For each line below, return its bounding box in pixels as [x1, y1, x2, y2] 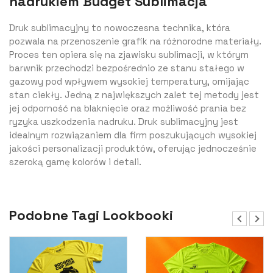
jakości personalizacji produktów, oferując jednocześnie [9, 143, 257, 155]
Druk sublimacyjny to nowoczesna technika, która [9, 22, 230, 34]
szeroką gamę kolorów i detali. [9, 156, 141, 168]
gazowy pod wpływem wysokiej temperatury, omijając [9, 76, 249, 88]
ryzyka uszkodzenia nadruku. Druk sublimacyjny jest [9, 116, 238, 128]
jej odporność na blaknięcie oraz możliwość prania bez [9, 102, 246, 115]
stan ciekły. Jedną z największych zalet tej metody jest [9, 89, 259, 101]
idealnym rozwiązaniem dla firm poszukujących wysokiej [9, 129, 257, 141]
